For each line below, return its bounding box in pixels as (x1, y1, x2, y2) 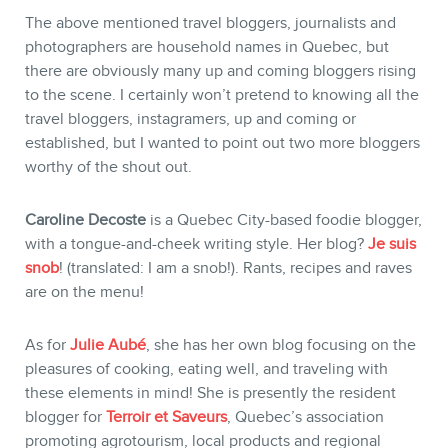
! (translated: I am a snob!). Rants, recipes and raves (59, 259, 412, 278)
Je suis (368, 235, 416, 254)
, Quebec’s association (227, 407, 384, 426)
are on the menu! (25, 283, 144, 302)
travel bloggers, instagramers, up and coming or (25, 110, 356, 129)
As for (25, 335, 70, 354)
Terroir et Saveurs (106, 407, 227, 426)
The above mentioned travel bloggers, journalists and (25, 14, 396, 33)
